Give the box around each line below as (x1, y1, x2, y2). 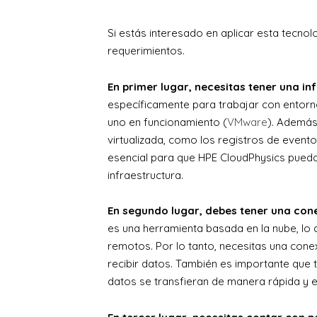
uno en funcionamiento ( (108, 115, 227, 129)
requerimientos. (108, 44, 185, 58)
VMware (227, 115, 267, 129)
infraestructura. (108, 168, 183, 182)
